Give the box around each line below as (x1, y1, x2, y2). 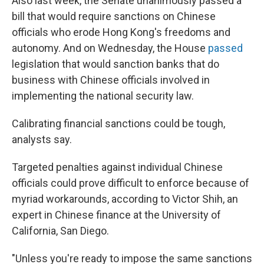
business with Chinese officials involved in (12, 74, 210, 86)
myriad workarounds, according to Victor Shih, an (12, 193, 238, 205)
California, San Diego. (12, 225, 109, 237)
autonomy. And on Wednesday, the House (12, 42, 208, 54)
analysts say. (12, 133, 72, 146)
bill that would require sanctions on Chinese (12, 10, 216, 22)
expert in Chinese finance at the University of (12, 209, 221, 221)
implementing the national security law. (12, 90, 194, 102)
